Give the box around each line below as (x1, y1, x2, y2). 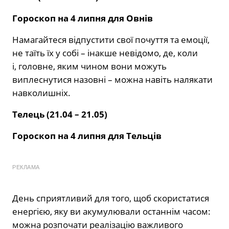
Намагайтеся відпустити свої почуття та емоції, (12, 34, 210, 46)
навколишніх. (12, 87, 71, 99)
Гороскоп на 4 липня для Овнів (12, 12, 153, 25)
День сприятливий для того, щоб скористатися (12, 192, 209, 204)
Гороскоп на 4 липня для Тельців (12, 130, 162, 142)
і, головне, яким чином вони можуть (12, 60, 167, 73)
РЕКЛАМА (12, 164, 40, 171)
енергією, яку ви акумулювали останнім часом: (12, 205, 211, 218)
